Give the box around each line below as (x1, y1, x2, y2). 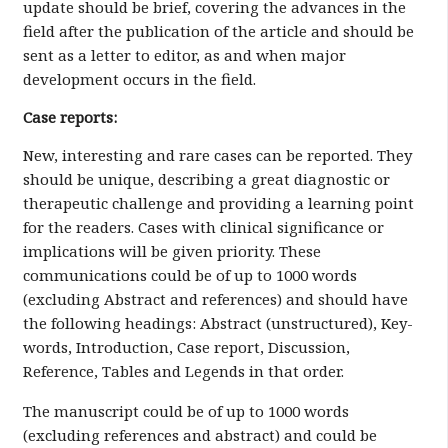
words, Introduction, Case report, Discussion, (22, 337, 350, 357)
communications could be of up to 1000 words (22, 265, 357, 285)
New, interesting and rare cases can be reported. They (22, 145, 412, 165)
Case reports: (22, 107, 117, 127)
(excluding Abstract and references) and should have (22, 289, 408, 309)
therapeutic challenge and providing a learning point (22, 193, 414, 213)
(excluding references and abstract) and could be (22, 425, 377, 445)
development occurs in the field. (22, 69, 256, 89)
